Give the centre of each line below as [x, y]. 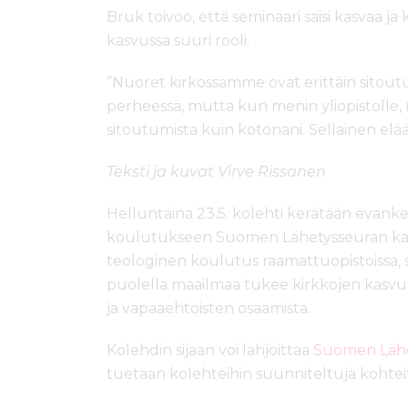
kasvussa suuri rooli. [178, 41]
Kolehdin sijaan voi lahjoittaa [210, 351]
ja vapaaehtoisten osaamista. [209, 309]
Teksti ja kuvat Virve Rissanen [216, 172]
